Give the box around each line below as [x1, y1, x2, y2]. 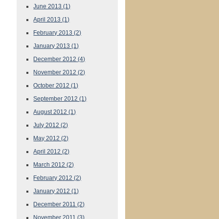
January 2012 [33, 188, 72, 194]
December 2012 [33, 56, 78, 62]
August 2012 [33, 109, 69, 115]
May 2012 [33, 135, 62, 141]
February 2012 [33, 175, 74, 181]
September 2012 [33, 95, 80, 102]
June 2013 [33, 3, 64, 9]
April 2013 [33, 16, 63, 22]
